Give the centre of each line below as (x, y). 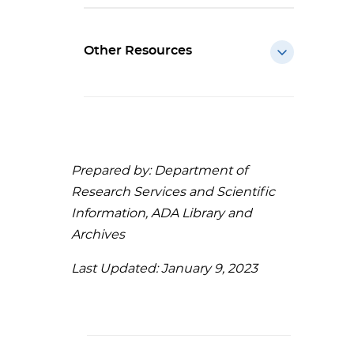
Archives (98, 235)
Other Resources (138, 51)
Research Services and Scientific (173, 192)
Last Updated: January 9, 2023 (164, 269)
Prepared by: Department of (159, 171)
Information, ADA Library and (162, 213)
